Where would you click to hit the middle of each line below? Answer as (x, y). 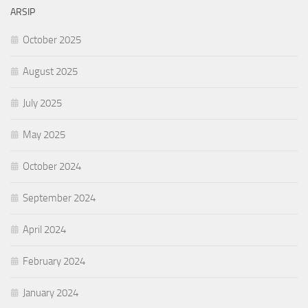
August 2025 (50, 72)
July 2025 (42, 103)
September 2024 (59, 198)
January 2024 (51, 293)
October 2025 (52, 40)
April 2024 (44, 230)
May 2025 (44, 135)
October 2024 (52, 167)
